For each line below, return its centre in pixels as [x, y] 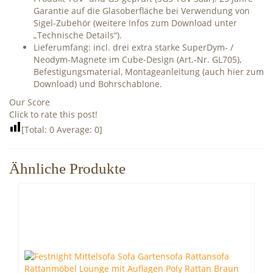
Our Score [30, 102]
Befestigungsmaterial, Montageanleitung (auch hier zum [149, 72]
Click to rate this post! [53, 114]
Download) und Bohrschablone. [98, 84]
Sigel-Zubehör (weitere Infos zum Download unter [135, 23]
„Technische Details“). [78, 35]
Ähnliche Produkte [67, 168]
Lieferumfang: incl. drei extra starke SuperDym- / [133, 47]
